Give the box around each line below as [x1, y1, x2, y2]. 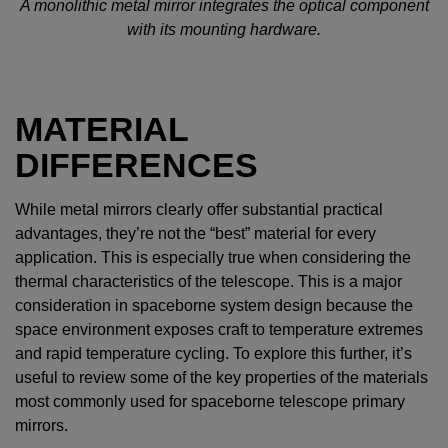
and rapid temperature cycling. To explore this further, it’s [15, 345, 412, 363]
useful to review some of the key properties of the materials [15, 369, 428, 387]
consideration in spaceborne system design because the [15, 297, 413, 315]
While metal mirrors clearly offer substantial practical [15, 201, 383, 219]
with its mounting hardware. [127, 21, 321, 39]
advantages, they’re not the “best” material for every [15, 225, 376, 243]
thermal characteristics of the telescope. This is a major [15, 273, 402, 291]
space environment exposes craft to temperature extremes [15, 321, 423, 339]
